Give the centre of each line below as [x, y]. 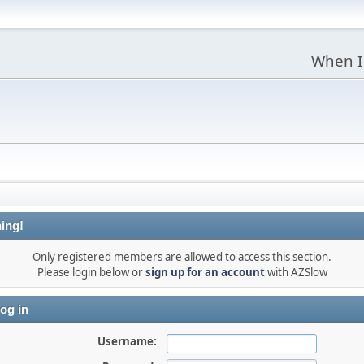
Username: [127, 341]
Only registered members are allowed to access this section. [182, 257]
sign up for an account [205, 272]
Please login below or [91, 272]
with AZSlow [296, 272]
